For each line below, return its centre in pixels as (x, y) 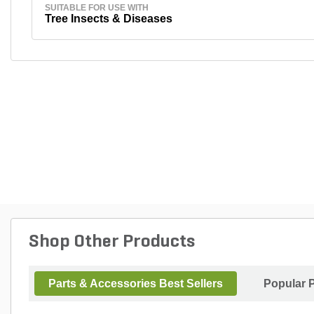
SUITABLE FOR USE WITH (96, 7)
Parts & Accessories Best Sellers (136, 284)
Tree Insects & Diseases (108, 18)
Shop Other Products (112, 242)
